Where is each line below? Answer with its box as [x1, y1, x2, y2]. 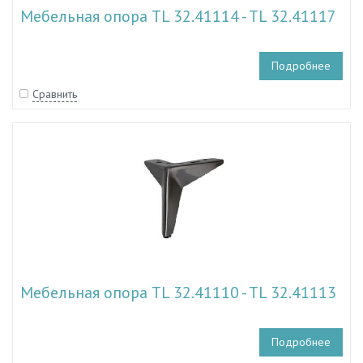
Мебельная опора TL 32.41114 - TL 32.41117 [20, 5, 336, 27]
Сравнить [32, 86, 77, 101]
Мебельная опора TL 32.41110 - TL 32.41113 [20, 281, 336, 303]
